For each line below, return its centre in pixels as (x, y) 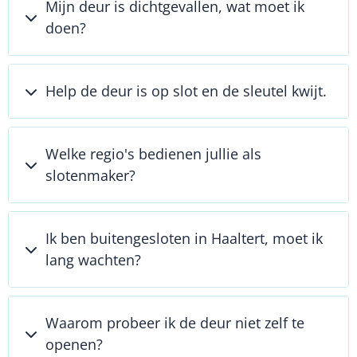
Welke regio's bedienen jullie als (153, 154)
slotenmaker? (90, 176)
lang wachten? (93, 260)
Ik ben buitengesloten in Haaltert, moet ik (184, 239)
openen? (74, 345)
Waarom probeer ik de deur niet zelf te (175, 323)
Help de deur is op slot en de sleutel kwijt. (186, 91)
